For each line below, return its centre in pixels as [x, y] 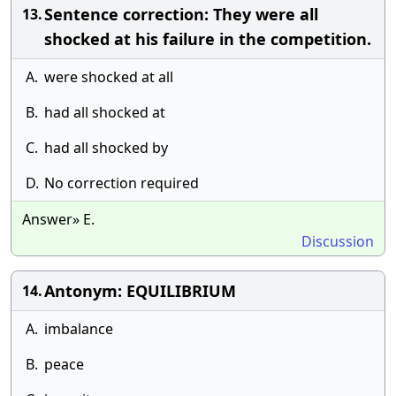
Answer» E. [58, 219]
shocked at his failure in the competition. [208, 39]
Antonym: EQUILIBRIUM [140, 291]
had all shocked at [105, 112]
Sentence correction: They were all [181, 14]
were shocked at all [109, 77]
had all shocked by [106, 148]
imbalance [79, 329]
